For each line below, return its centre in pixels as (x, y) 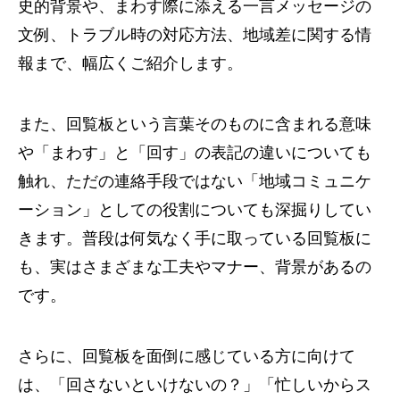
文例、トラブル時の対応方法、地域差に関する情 (195, 35)
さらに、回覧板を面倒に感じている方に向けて (187, 356)
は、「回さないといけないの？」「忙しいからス (195, 385)
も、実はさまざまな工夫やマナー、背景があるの (195, 267)
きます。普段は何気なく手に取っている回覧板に (195, 238)
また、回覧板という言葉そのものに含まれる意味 (195, 124)
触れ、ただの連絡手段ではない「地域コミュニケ (195, 181)
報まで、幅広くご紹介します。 (130, 63)
